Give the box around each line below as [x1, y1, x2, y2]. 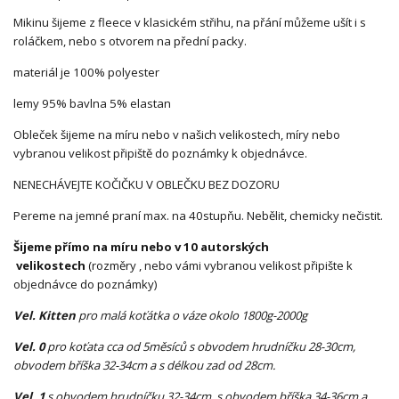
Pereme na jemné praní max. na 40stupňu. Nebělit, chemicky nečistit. [13, 207, 383, 224]
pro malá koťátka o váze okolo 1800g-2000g [78, 306, 310, 323]
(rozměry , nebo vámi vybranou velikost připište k [85, 256, 353, 273]
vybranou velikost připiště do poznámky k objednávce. [13, 144, 310, 161]
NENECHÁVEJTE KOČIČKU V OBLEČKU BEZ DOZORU [13, 175, 282, 192]
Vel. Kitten [13, 306, 78, 323]
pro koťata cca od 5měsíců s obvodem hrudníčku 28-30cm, [45, 338, 355, 354]
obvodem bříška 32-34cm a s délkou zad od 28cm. [13, 356, 275, 373]
